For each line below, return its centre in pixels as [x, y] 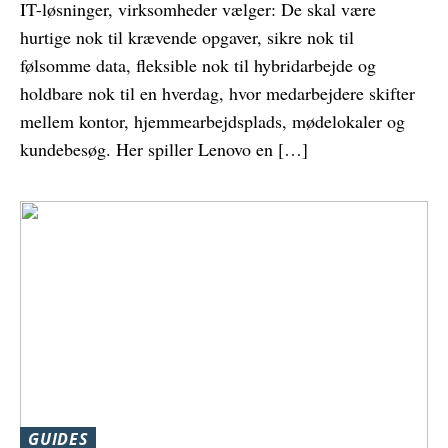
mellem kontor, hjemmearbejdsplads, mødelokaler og [212, 120]
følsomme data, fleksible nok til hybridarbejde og [198, 64]
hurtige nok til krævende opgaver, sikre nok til [187, 36]
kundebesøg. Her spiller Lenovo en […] [164, 148]
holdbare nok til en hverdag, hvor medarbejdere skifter [217, 92]
